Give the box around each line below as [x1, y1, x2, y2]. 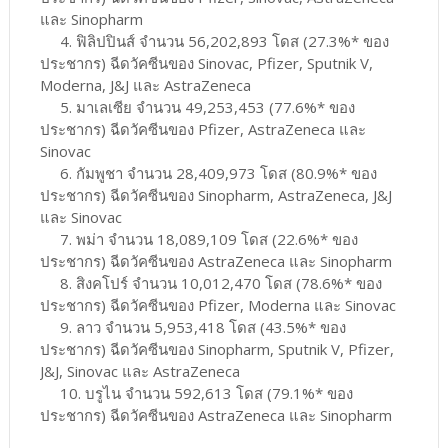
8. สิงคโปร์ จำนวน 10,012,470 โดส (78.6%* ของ [39, 272, 382, 293]
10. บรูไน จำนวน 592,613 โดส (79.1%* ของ [39, 382, 353, 403]
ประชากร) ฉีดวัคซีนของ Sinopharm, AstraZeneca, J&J [39, 184, 392, 205]
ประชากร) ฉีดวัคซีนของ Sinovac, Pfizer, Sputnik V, [39, 52, 373, 73]
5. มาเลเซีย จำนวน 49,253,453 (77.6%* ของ [39, 96, 355, 117]
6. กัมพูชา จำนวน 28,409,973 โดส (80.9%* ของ [39, 162, 377, 183]
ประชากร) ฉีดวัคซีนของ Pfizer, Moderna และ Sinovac [39, 294, 396, 315]
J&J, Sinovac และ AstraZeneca [39, 360, 240, 381]
